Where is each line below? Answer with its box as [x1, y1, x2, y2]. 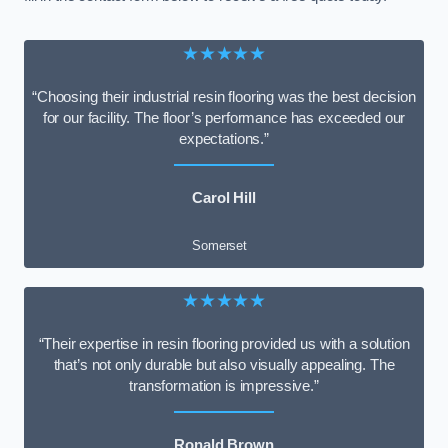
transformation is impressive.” [129, 377, 319, 394]
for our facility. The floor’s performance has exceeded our [42, 109, 406, 126]
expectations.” [179, 130, 269, 147]
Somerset [192, 238, 248, 254]
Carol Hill [192, 189, 256, 206]
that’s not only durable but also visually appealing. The [53, 356, 395, 373]
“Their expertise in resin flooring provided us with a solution [38, 335, 410, 352]
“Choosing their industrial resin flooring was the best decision [32, 88, 416, 105]
